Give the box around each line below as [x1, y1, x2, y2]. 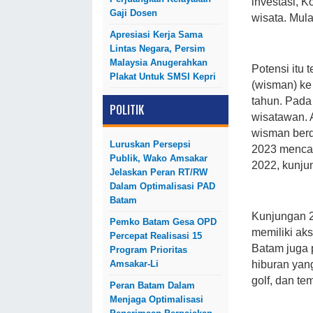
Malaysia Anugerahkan [110, 57, 208, 68]
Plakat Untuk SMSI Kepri [110, 71, 216, 82]
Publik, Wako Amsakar [110, 153, 208, 163]
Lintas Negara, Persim [110, 43, 205, 54]
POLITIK [110, 101, 144, 118]
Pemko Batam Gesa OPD [110, 217, 217, 227]
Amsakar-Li [110, 259, 159, 269]
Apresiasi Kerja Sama [110, 29, 203, 40]
